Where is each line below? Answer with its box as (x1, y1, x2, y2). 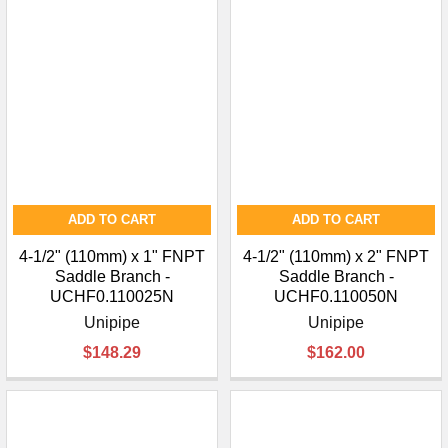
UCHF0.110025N (50, 288, 174, 306)
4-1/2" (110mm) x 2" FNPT (243, 248, 429, 266)
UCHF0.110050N (274, 288, 398, 306)
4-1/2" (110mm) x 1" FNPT (19, 248, 205, 266)
